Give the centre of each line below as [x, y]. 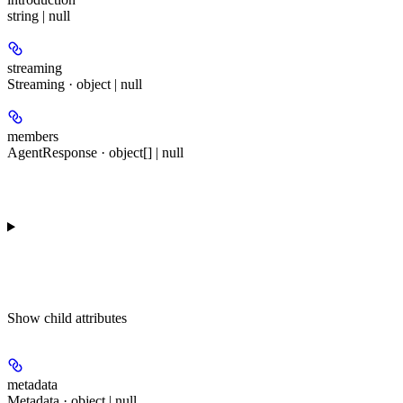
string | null [39, 15]
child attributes [85, 318]
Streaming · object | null [75, 84]
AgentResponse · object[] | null [95, 152]
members [33, 136]
